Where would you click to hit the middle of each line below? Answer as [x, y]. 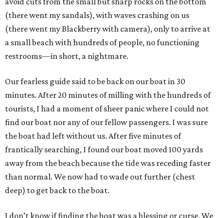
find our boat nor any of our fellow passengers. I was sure [106, 122]
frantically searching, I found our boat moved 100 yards [104, 150]
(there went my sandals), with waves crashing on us [97, 15]
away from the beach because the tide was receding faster [108, 163]
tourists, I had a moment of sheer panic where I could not [107, 109]
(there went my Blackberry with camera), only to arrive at [108, 29]
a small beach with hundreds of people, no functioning [102, 43]
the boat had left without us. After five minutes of [93, 136]
